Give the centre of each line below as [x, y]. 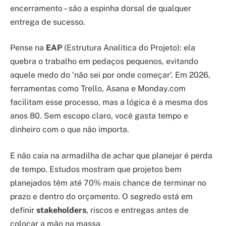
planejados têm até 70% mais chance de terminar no [108, 183]
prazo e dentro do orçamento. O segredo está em [101, 196]
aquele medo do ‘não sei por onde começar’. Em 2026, [110, 75]
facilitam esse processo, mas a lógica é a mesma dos [109, 102]
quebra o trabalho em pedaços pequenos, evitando [104, 62]
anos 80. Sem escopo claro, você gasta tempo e [99, 116]
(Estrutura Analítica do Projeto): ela [129, 48]
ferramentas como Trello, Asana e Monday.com [98, 89]
